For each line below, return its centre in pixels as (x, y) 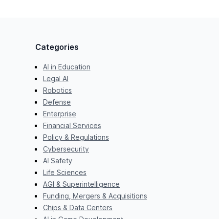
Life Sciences (65, 172)
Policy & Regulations (76, 137)
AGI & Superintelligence (81, 184)
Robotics (57, 90)
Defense (57, 102)
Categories (57, 47)
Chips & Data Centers (77, 207)
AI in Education (66, 66)
